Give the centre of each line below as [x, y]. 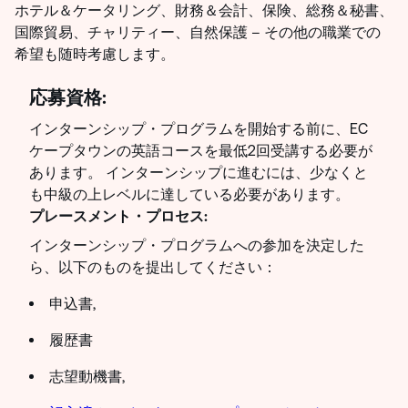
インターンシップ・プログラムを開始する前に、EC [199, 128]
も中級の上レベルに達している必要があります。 [191, 194]
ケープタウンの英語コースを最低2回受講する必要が [201, 150]
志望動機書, [89, 376]
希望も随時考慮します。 [97, 54]
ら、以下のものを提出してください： [155, 267]
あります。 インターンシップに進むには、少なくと [199, 172]
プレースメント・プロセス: [118, 216]
